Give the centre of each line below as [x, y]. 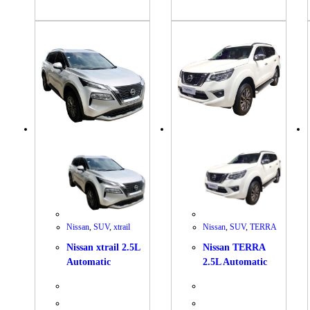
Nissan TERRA [234, 248]
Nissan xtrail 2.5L [103, 248]
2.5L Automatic [235, 262]
